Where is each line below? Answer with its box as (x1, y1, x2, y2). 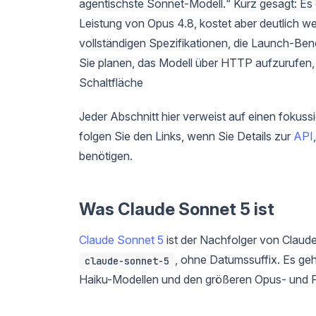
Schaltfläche (79, 75, 143, 90)
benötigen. (79, 148, 133, 163)
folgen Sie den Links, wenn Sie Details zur (79, 128, 293, 143)
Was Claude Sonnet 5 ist (79, 198, 274, 219)
